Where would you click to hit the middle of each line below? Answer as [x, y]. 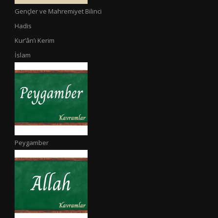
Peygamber [32, 143]
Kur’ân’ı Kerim [35, 41]
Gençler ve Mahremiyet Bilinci [58, 11]
